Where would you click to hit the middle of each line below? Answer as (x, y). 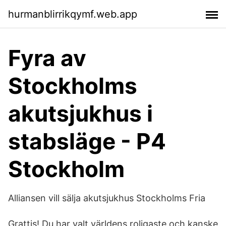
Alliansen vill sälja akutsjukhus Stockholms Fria (107, 198)
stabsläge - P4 (87, 141)
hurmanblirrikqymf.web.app (73, 14)
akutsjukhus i (80, 114)
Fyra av (47, 58)
